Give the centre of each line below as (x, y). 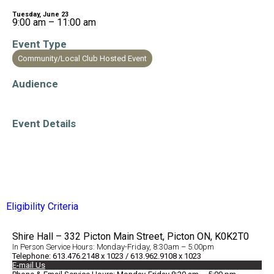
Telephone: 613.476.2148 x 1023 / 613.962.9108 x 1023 (107, 256)
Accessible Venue (50, 138)
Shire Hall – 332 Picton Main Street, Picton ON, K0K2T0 (131, 236)
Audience (35, 83)
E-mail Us (29, 265)
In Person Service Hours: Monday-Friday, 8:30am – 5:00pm (113, 246)
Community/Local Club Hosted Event (82, 58)
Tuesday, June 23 (40, 14)
